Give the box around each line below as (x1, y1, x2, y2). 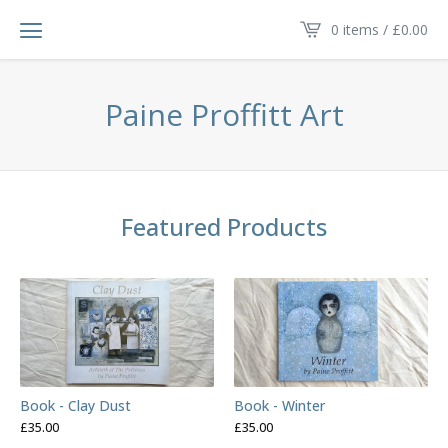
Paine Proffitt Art (104, 94, 344, 135)
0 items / (331, 19, 392, 39)
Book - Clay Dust (20, 396, 131, 416)
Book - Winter (234, 396, 325, 416)
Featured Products (121, 210, 327, 243)
